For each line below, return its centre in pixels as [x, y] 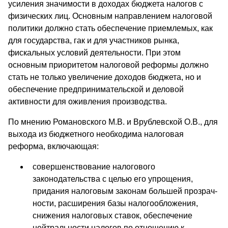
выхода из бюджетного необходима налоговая [96, 134]
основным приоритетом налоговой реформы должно [108, 65]
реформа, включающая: [53, 147]
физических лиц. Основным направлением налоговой [110, 16]
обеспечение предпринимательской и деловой [96, 90]
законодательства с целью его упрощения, [113, 179]
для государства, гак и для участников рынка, [94, 41]
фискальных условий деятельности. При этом [94, 53]
